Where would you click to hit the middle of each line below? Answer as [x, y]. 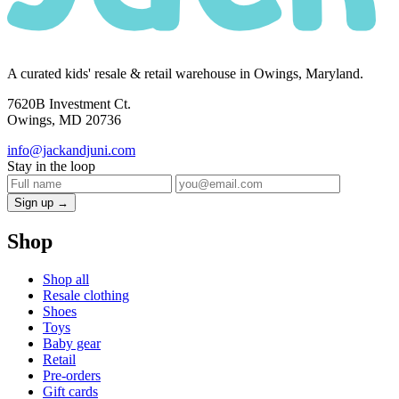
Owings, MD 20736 [64, 120]
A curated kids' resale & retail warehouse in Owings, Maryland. [185, 74]
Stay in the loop [51, 167]
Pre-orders [72, 375]
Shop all [66, 279]
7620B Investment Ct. [69, 104]
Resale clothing [86, 295]
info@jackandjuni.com [71, 151]
